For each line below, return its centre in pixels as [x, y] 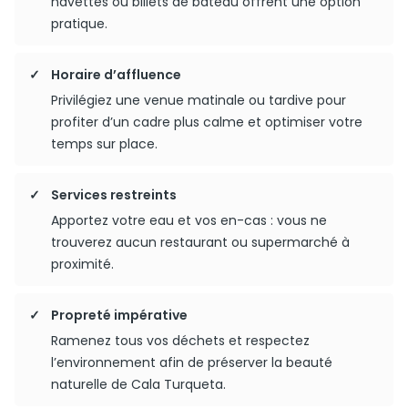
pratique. [79, 24]
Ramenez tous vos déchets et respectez [180, 341]
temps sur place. [104, 144]
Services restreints [114, 195]
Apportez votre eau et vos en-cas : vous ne [189, 220]
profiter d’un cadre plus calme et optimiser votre [207, 122]
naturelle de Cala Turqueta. [138, 384]
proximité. [82, 264]
